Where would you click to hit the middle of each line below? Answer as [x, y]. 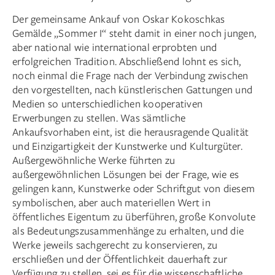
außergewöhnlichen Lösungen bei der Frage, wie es [126, 174]
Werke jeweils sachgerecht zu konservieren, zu [115, 244]
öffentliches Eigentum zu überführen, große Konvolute [134, 216]
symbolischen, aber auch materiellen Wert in [111, 202]
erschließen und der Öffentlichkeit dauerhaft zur [120, 258]
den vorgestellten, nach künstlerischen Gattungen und [132, 89]
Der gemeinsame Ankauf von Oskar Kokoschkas [119, 18]
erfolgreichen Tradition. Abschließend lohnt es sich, [126, 61]
